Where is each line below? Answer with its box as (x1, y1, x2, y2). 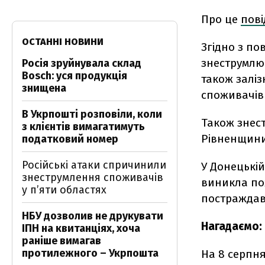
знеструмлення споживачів (22, 171, 163, 184)
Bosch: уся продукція (22, 69, 127, 82)
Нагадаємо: (201, 219, 262, 233)
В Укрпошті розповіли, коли (22, 108, 162, 121)
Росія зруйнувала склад (22, 57, 141, 70)
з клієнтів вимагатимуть (22, 120, 145, 133)
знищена (22, 82, 66, 95)
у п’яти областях (22, 183, 106, 196)
